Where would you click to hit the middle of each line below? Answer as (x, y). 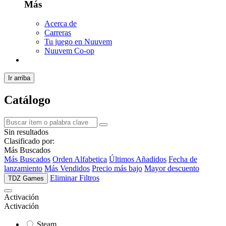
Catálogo (27, 100)
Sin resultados (26, 132)
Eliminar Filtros (75, 178)
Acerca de (61, 24)
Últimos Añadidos (138, 159)
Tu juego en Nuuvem (78, 42)
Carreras (58, 33)
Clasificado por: (29, 141)
